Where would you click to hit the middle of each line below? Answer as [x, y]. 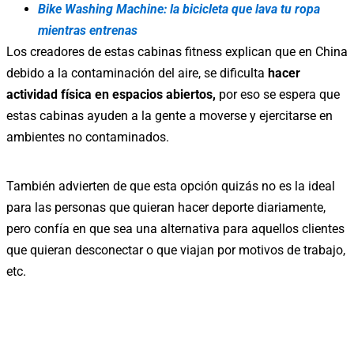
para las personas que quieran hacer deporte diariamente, [166, 207]
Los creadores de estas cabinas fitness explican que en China [177, 51]
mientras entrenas [88, 30]
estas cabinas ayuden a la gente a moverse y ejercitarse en [169, 115]
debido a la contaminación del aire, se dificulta [136, 73]
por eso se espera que [279, 94]
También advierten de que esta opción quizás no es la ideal [171, 186]
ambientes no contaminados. [88, 137]
